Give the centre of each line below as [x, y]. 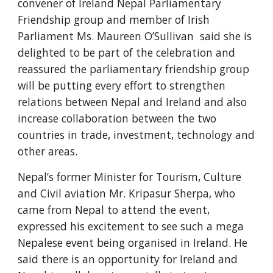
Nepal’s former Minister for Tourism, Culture [130, 177]
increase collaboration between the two [117, 118]
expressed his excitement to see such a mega [131, 226]
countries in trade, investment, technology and [136, 135]
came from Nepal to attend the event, [114, 210]
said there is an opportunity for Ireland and [128, 259]
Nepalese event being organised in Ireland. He [133, 243]
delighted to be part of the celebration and [127, 52]
